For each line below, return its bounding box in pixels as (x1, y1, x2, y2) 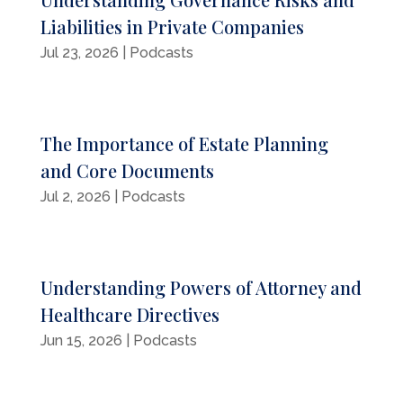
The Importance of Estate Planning (40, 131, 328, 157)
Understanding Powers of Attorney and (40, 275, 362, 300)
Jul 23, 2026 (40, 44, 119, 62)
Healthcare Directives (40, 302, 219, 327)
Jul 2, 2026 (40, 188, 111, 206)
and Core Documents (40, 158, 214, 184)
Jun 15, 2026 (40, 332, 122, 350)
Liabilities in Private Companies (40, 14, 304, 40)
